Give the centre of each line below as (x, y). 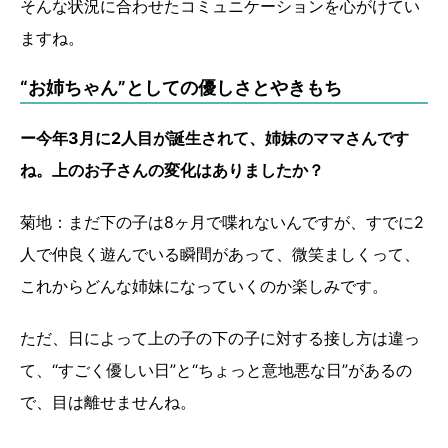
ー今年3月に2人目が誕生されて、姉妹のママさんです (214, 138)
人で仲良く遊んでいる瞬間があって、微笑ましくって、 (220, 254)
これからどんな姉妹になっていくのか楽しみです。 (204, 286)
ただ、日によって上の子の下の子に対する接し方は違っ (220, 338)
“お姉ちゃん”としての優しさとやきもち (181, 88)
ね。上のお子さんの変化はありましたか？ (172, 170)
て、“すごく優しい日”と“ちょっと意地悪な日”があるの (216, 370)
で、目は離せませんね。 (108, 402)
